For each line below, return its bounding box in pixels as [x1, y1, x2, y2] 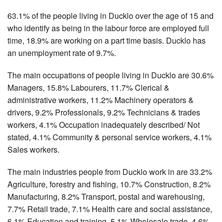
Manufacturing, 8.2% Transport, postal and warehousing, [7, 190, 205, 202]
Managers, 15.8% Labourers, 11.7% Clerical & [7, 81, 169, 93]
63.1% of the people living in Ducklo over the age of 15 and [7, 9, 214, 21]
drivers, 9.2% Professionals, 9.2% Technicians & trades [7, 106, 200, 118]
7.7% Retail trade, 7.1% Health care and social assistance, [7, 203, 212, 215]
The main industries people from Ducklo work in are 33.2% [7, 166, 212, 177]
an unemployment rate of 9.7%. [7, 47, 116, 58]
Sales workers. [7, 143, 59, 155]
